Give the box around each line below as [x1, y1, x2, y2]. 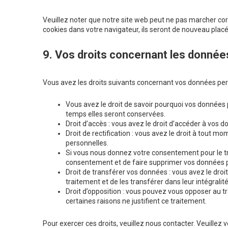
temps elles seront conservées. [66, 110, 165, 119]
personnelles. [66, 139, 108, 148]
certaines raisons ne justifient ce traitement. [66, 197, 207, 206]
